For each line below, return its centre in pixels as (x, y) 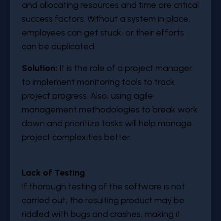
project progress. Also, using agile (87, 96)
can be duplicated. (59, 46)
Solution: (39, 68)
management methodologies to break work (110, 110)
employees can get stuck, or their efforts (103, 33)
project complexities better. (76, 137)
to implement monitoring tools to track (98, 82)
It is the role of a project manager (125, 68)
